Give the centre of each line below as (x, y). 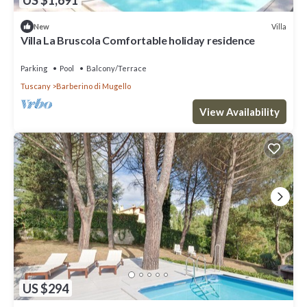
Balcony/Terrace (116, 69)
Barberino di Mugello (94, 86)
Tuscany (36, 86)
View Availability (240, 112)
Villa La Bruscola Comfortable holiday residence (138, 40)
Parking (34, 69)
